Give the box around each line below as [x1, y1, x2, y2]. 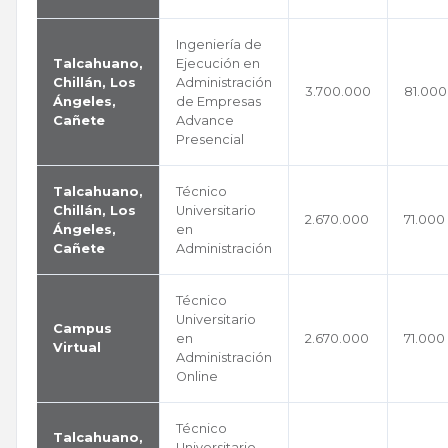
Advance [176, 113, 234, 128]
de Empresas [176, 94, 261, 109]
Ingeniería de [176, 37, 262, 52]
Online [176, 369, 218, 384]
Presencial [176, 132, 244, 147]
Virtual [53, 340, 101, 355]
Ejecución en [176, 56, 260, 71]
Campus [53, 321, 112, 336]
